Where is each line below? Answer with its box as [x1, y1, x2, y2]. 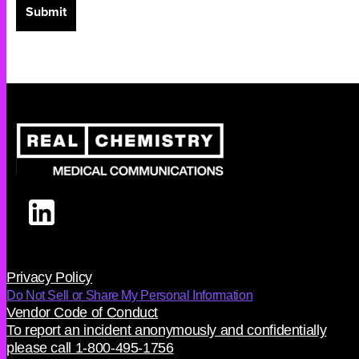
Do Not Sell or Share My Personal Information [6, 288, 253, 303]
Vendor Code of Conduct [6, 305, 159, 321]
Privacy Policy [6, 269, 92, 286]
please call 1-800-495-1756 [6, 340, 174, 357]
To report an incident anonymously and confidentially [6, 322, 327, 339]
